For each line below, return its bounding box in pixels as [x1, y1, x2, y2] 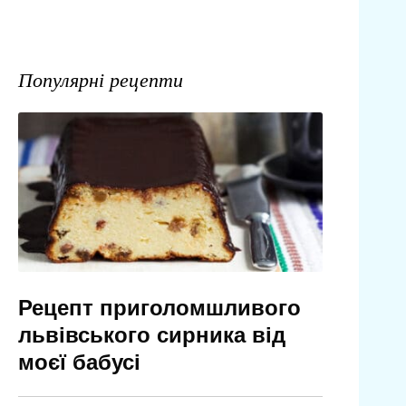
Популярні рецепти [17, 65, 183, 92]
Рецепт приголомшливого [17, 291, 301, 323]
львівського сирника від [17, 318, 285, 350]
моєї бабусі [17, 345, 140, 377]
